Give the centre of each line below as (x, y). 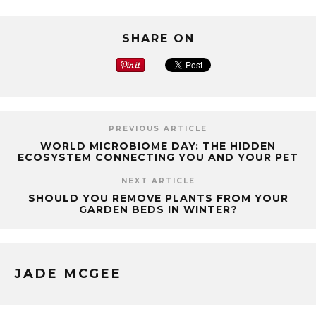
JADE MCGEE (68, 273)
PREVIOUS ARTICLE (158, 128)
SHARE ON (158, 38)
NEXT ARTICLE (158, 181)
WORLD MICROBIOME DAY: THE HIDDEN (158, 146)
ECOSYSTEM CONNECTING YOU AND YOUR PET (158, 157)
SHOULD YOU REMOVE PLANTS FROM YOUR (158, 198)
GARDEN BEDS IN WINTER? (158, 209)
